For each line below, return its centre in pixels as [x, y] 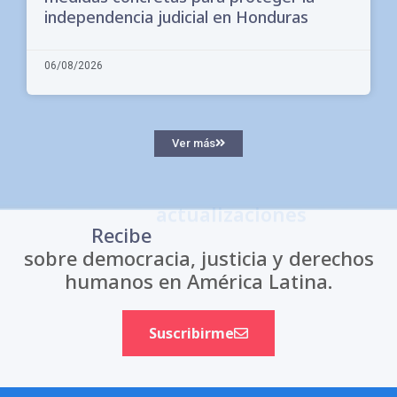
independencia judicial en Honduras [176, 16]
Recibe [121, 234]
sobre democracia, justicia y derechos [198, 257]
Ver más [194, 143]
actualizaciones [231, 234]
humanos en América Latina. [198, 280]
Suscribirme [191, 333]
